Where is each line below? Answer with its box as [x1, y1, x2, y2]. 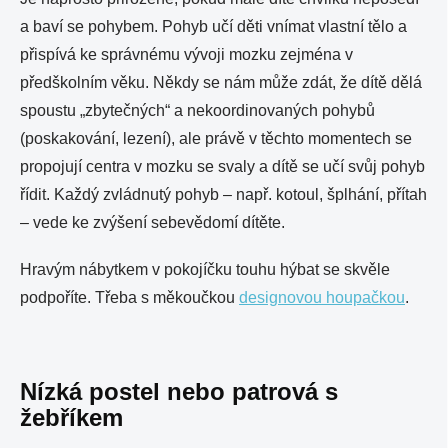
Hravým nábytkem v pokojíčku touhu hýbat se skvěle [20, 261, 390, 278]
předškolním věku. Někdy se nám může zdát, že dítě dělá [20, 74, 422, 91]
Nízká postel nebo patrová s [20, 378, 338, 405]
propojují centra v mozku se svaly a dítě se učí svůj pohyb [20, 158, 425, 175]
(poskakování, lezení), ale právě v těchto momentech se [20, 130, 412, 147]
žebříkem [20, 404, 123, 431]
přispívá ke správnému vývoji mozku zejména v [20, 46, 353, 63]
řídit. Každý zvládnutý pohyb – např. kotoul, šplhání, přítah [20, 186, 427, 203]
